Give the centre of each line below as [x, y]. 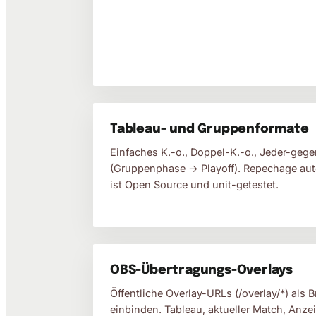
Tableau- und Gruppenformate [209, 129]
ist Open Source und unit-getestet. [194, 184]
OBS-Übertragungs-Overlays [201, 270]
